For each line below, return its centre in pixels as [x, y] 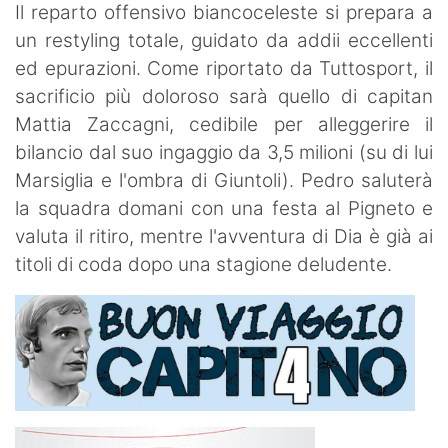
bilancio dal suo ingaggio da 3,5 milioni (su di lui [224, 152]
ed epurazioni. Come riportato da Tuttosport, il [224, 68]
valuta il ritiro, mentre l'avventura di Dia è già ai [224, 236]
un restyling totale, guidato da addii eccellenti [224, 40]
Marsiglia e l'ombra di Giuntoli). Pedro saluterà [224, 180]
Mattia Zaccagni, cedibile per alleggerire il [224, 124]
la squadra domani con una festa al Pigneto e [224, 208]
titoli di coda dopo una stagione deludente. [206, 264]
